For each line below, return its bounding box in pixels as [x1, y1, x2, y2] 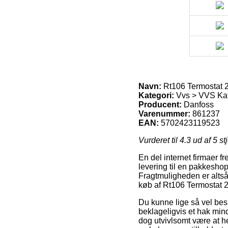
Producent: [138, 100, 182, 109]
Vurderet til [138, 135, 180, 145]
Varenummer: [138, 109, 190, 118]
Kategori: [138, 91, 174, 100]
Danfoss [184, 100, 214, 109]
